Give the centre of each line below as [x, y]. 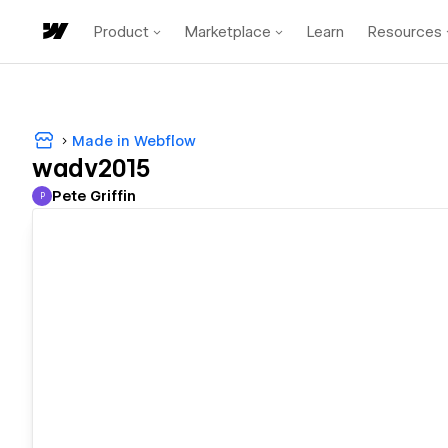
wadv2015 [91, 169]
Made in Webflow [134, 140]
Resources [405, 31]
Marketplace [228, 31]
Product [121, 31]
